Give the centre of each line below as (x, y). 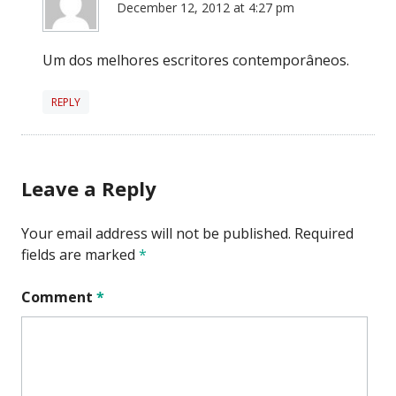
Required (324, 233)
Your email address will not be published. (156, 233)
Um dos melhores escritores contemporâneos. (196, 60)
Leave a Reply (89, 188)
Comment (59, 297)
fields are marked (80, 254)
